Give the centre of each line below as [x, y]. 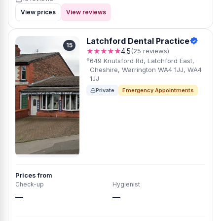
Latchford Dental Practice [138, 41]
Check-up [30, 184]
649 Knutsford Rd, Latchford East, [142, 61]
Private [105, 90]
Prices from [34, 175]
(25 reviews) [150, 51]
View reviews [86, 12]
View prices [38, 12]
